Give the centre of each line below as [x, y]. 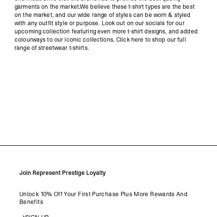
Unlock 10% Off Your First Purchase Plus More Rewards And [104, 194]
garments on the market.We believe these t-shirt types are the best [105, 7]
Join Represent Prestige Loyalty [62, 173]
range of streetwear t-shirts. [52, 48]
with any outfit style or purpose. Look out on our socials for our [100, 23]
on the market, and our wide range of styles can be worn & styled [103, 15]
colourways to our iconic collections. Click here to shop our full [100, 39]
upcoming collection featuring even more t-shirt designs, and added [106, 31]
